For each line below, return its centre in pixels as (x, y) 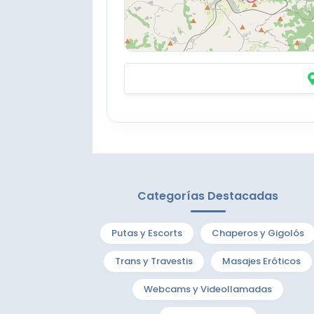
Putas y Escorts (147, 233)
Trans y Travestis (154, 261)
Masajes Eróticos (262, 261)
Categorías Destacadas (208, 196)
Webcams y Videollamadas (208, 289)
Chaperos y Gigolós (258, 233)
